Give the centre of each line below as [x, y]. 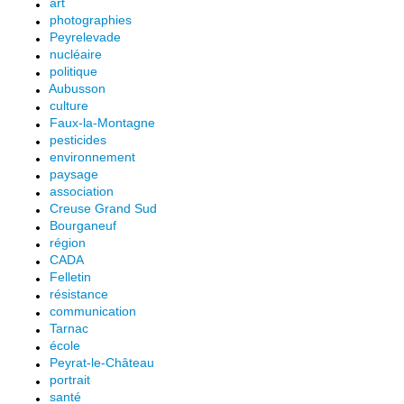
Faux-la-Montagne [102, 122]
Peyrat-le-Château [102, 362]
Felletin [70, 276]
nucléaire [76, 54]
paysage [74, 174]
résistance [79, 294]
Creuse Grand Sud [103, 208]
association [82, 191]
